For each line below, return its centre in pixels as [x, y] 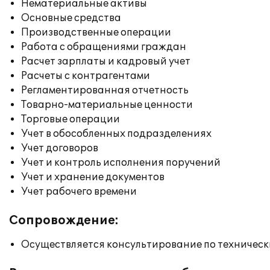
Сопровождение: [64, 221]
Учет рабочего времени [79, 192]
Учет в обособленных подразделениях [116, 134]
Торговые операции [71, 119]
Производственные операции [96, 33]
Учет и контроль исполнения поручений [121, 163]
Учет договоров [60, 148]
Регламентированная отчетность [105, 90]
